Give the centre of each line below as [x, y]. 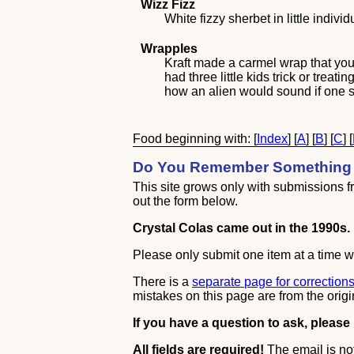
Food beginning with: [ [195, 139]
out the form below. [186, 201]
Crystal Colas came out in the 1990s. [242, 228]
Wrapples [169, 49]
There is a [163, 282]
